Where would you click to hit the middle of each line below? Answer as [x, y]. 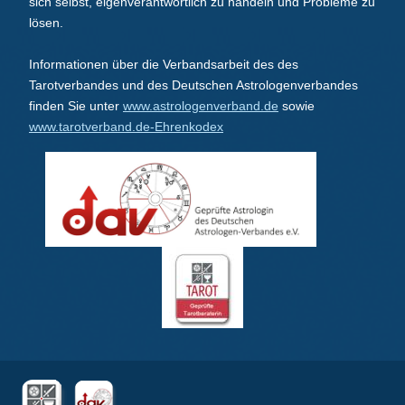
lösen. [46, 23]
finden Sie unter [76, 106]
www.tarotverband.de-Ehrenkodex [126, 127]
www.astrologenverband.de [201, 106]
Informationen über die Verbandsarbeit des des [164, 65]
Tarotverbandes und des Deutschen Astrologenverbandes [193, 85]
